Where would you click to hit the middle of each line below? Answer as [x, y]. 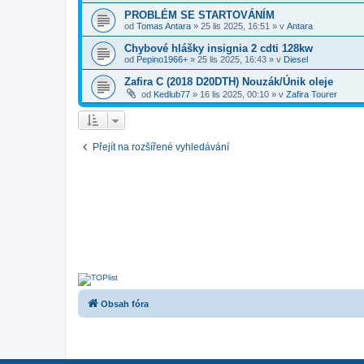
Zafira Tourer [312, 94]
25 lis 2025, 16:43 [232, 59]
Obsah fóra [125, 304]
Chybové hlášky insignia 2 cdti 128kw [219, 48]
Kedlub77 [172, 94]
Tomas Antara [164, 26]
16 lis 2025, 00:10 [234, 94]
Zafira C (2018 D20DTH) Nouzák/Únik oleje [229, 82]
